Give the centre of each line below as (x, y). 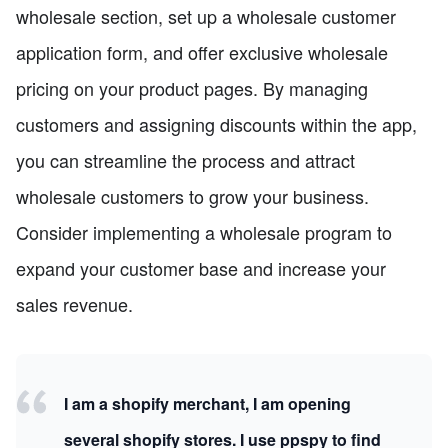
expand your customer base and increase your (201, 268)
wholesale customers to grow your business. (192, 196)
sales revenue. (74, 304)
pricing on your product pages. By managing (192, 88)
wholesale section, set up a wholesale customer (206, 16)
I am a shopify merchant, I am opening (207, 404)
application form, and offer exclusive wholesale (202, 52)
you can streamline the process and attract (185, 160)
